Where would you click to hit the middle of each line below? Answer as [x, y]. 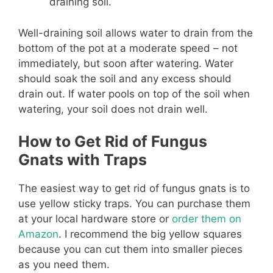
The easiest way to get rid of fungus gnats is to [134, 189]
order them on [207, 219]
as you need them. [64, 265]
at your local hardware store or [95, 219]
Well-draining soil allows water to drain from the [136, 33]
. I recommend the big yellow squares [150, 234]
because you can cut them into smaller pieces [130, 250]
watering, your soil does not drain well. [113, 109]
